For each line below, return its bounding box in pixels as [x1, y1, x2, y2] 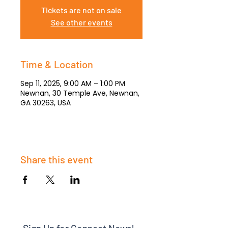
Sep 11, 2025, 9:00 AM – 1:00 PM [20, 78, 125, 89]
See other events [50, 17, 112, 27]
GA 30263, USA [20, 98, 71, 108]
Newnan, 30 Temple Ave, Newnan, [20, 88, 139, 98]
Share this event [20, 153, 93, 165]
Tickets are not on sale [41, 5, 122, 15]
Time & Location [20, 58, 93, 70]
